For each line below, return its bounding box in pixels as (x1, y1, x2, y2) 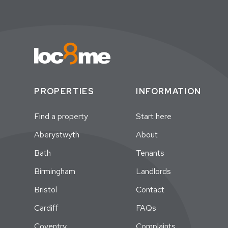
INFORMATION (136, 86, 202, 97)
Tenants (136, 148, 165, 159)
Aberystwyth (34, 129, 80, 140)
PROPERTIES (34, 86, 95, 97)
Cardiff (34, 203, 59, 214)
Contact (136, 184, 165, 195)
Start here (136, 111, 172, 122)
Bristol (34, 184, 58, 195)
